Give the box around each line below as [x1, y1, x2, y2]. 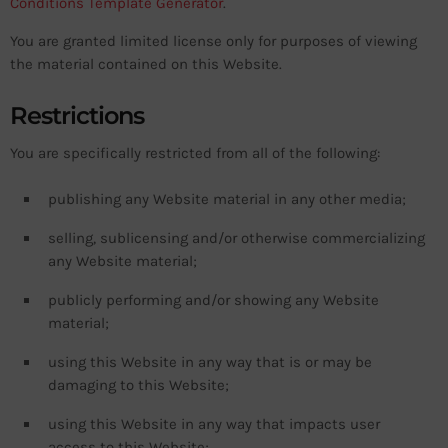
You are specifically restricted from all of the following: [10, 144, 380, 163]
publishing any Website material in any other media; [48, 190, 406, 209]
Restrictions [10, 101, 145, 131]
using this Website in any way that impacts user [48, 415, 380, 434]
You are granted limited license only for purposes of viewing [10, 31, 417, 50]
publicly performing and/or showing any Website [48, 291, 379, 310]
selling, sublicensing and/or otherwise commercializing [48, 229, 425, 248]
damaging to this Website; [48, 376, 229, 395]
